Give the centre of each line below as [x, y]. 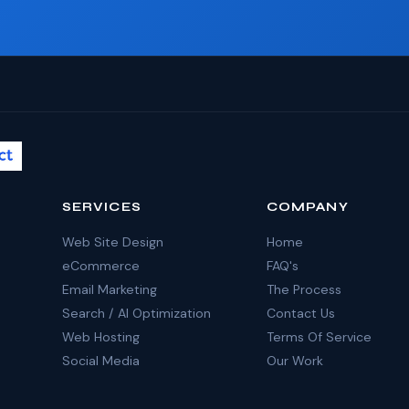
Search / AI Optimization [136, 313]
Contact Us [301, 313]
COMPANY [308, 207]
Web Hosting [101, 337]
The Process [304, 289]
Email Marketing [110, 289]
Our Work [295, 361]
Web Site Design [113, 242]
